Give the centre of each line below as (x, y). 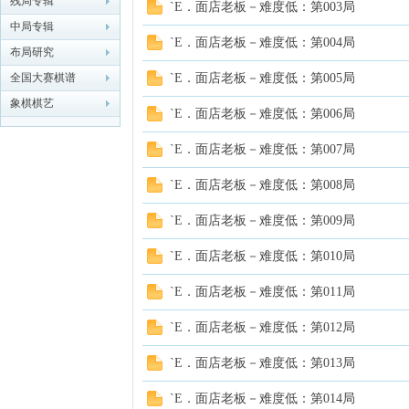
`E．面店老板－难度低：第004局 (262, 42)
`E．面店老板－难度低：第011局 (262, 292)
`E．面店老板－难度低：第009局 (262, 220)
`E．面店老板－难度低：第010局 (262, 256)
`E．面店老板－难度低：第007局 (262, 149)
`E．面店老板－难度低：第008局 (262, 185)
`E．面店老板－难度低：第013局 (262, 363)
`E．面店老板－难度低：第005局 (262, 78)
